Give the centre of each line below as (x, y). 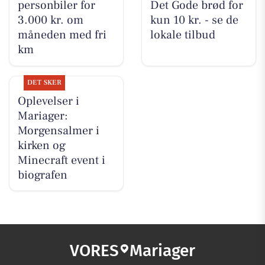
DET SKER (44, 82)
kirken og (41, 145)
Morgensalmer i (58, 130)
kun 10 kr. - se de (194, 20)
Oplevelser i (48, 101)
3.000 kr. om (50, 20)
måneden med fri (62, 35)
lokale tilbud (182, 35)
